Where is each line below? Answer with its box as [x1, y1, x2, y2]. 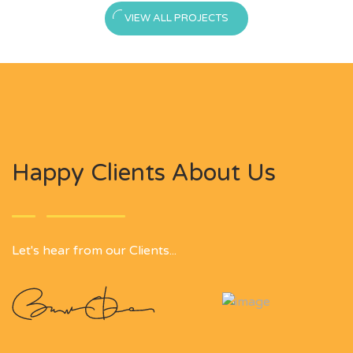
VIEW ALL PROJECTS [124, 11, 229, 24]
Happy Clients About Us [12, 158, 276, 188]
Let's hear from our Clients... [12, 242, 176, 258]
